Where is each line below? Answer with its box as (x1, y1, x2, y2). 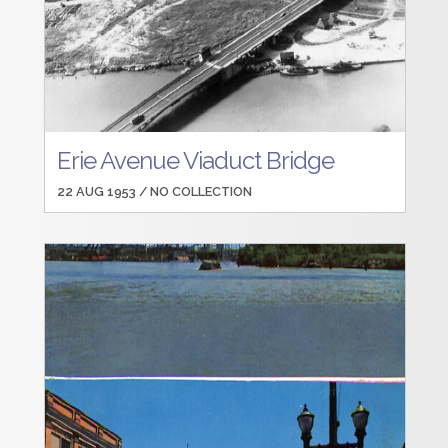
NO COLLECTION (150, 184, 253, 200)
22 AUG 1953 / (57, 184, 151, 200)
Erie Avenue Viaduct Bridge (57, 145, 335, 175)
